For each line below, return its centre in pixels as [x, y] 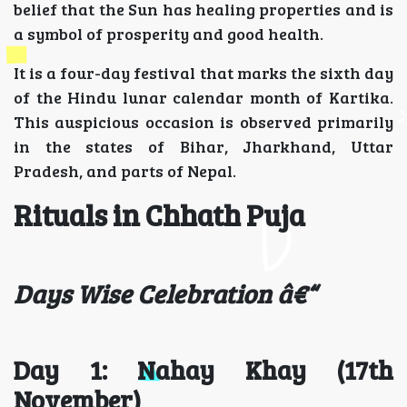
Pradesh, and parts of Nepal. [125, 171]
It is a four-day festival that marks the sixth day [203, 73]
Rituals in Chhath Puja [159, 215]
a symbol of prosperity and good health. [169, 34]
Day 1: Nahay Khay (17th [203, 370]
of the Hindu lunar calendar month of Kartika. [203, 98]
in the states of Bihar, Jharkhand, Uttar [203, 147]
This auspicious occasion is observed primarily [203, 122]
